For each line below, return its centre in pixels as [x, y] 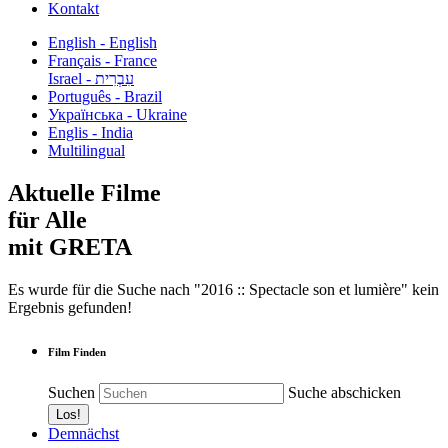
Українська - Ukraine [117, 114]
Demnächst [83, 433]
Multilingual [86, 150]
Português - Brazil [105, 96]
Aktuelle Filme [84, 192]
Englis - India [90, 132]
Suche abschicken [344, 392]
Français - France [102, 60]
